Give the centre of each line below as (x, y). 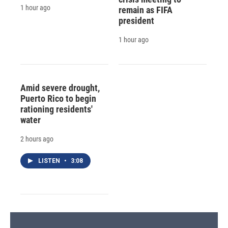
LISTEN (50, 161)
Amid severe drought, (60, 88)
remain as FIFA (145, 10)
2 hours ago (37, 139)
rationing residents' (56, 109)
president (136, 20)
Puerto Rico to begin (58, 98)
